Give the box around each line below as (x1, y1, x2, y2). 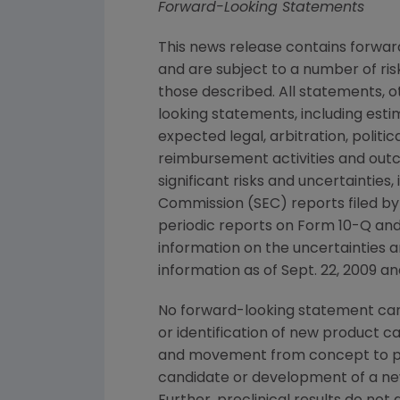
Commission (158, 197, 244, 212)
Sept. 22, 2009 (281, 264, 377, 279)
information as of (158, 264, 281, 279)
